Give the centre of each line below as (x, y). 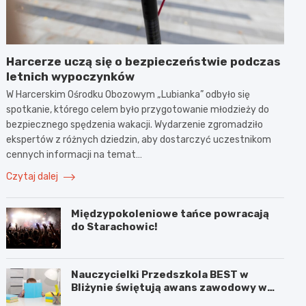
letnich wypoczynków (71, 76)
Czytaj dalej (33, 176)
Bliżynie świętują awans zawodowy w (169, 287)
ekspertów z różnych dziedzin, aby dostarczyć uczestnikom (139, 139)
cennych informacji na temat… (74, 154)
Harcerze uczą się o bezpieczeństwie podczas (144, 61)
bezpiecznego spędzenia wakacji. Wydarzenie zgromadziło (135, 124)
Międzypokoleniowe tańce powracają (170, 213)
